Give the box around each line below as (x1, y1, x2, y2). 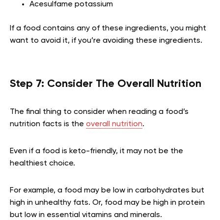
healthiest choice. (10, 160, 75, 168)
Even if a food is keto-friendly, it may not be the (10, 147, 183, 156)
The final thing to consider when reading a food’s (10, 108, 189, 116)
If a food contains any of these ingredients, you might (10, 25, 206, 33)
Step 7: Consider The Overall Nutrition (10, 79, 201, 90)
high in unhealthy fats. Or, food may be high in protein (10, 199, 205, 207)
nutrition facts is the (10, 120, 86, 129)
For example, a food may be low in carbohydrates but (10, 187, 204, 195)
